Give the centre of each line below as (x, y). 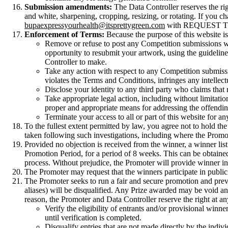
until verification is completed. (93, 217)
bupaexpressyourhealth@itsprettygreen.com (95, 25)
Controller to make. (76, 62)
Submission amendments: (68, 7)
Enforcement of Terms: (64, 34)
